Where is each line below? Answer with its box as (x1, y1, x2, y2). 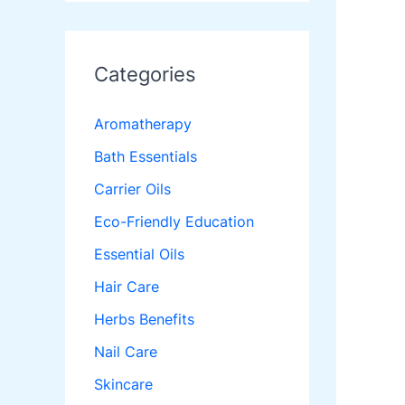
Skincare (94, 375, 153, 394)
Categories (94, 62, 196, 87)
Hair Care (94, 278, 159, 297)
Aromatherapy (94, 115, 192, 134)
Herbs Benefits (94, 310, 194, 329)
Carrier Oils (94, 180, 171, 199)
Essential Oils (94, 245, 184, 264)
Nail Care (94, 343, 157, 362)
